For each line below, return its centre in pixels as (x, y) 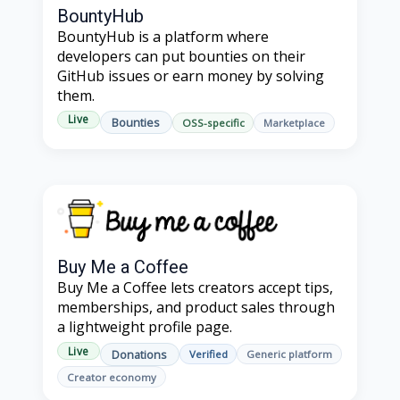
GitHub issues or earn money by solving (191, 76)
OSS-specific (213, 122)
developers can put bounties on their (181, 57)
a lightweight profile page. (145, 327)
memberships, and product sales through (196, 308)
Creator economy (111, 377)
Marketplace (295, 122)
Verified (208, 354)
